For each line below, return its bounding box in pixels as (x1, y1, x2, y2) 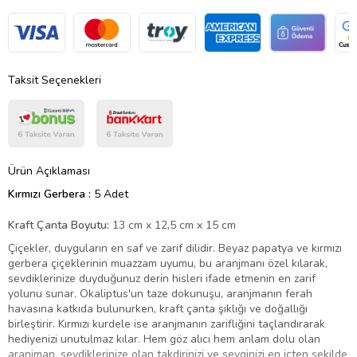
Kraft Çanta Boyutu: (8, 217, 109, 233)
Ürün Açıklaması (8, 163, 90, 178)
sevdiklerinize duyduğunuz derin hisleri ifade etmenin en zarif (8, 270, 316, 286)
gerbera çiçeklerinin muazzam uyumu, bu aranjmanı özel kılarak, (8, 255, 328, 271)
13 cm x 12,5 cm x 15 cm (109, 217, 236, 233)
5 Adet (94, 186, 128, 202)
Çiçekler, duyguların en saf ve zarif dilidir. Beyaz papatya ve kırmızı (8, 240, 342, 256)
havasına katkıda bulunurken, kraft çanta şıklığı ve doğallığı (8, 300, 308, 316)
